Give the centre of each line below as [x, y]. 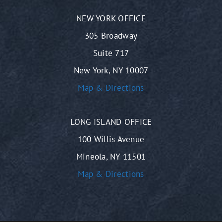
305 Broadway [111, 36]
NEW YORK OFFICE [111, 19]
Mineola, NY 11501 [111, 157]
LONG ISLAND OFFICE [111, 122]
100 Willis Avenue [111, 139]
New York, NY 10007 [111, 71]
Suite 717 [111, 53]
